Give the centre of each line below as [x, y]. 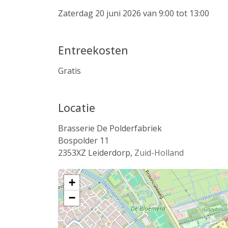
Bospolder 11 [83, 140]
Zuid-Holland [159, 153]
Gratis [69, 71]
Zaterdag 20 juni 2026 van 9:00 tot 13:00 [134, 13]
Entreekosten [93, 50]
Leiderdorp [109, 153]
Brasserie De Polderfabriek [110, 128]
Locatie [77, 108]
